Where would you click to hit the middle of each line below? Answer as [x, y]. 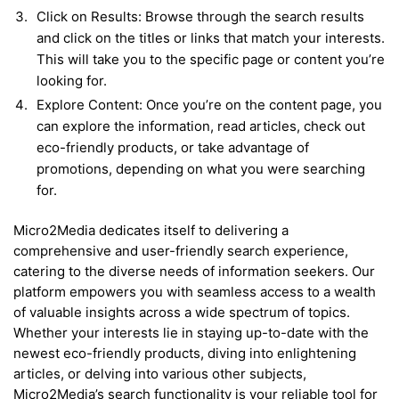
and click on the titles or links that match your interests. [211, 37]
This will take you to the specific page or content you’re [211, 59]
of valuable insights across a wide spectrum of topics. [182, 313]
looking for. [72, 80]
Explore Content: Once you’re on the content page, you [209, 104]
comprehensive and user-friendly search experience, [181, 251]
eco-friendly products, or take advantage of [173, 147]
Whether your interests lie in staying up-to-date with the [191, 333]
